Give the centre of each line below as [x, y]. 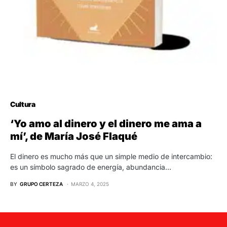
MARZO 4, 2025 [90, 184]
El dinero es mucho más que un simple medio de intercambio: [111, 156]
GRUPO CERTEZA [41, 184]
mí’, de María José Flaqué [74, 136]
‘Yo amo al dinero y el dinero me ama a [106, 123]
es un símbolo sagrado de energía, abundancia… [91, 167]
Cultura [23, 104]
